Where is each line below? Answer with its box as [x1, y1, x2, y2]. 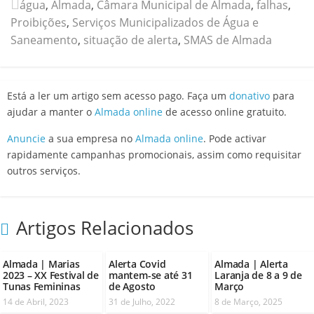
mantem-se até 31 [109, 268, 193, 282]
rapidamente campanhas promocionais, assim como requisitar [7, 147, 301, 161]
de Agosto [109, 279, 156, 293]
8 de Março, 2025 [214, 295, 283, 308]
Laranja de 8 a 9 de [214, 268, 302, 282]
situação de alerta [83, 32, 178, 48]
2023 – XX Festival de [3, 268, 100, 282]
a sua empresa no [46, 131, 135, 145]
